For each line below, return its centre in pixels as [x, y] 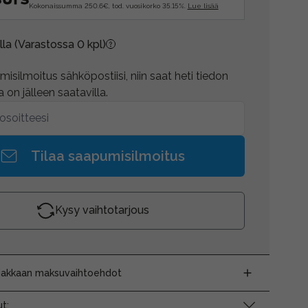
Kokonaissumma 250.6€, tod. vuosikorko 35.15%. [108, 6]
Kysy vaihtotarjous [102, 210]
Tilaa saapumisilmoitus [108, 156]
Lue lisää [203, 6]
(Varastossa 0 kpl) [60, 44]
